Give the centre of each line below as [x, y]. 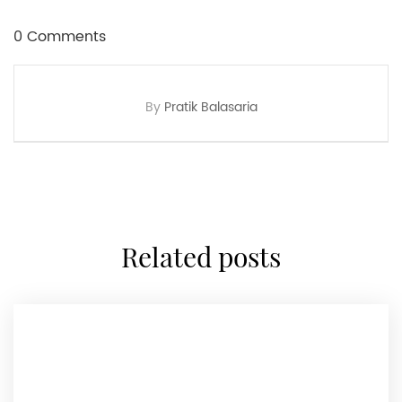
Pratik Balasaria [210, 108]
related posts [210, 257]
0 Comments [60, 37]
